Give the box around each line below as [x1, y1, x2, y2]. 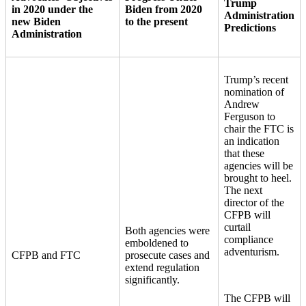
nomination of [224, 85, 284, 98]
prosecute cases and [125, 249, 210, 261]
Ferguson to [224, 110, 275, 122]
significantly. [125, 273, 182, 286]
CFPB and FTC [12, 249, 83, 261]
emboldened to [125, 236, 189, 249]
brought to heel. [224, 171, 294, 184]
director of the [224, 196, 284, 208]
